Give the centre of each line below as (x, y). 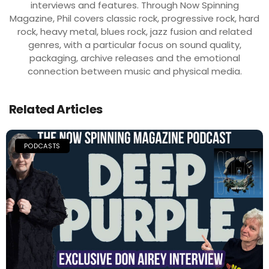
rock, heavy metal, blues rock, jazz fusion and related (134, 31)
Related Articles (56, 109)
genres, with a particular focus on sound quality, (134, 44)
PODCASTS (42, 146)
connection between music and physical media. (134, 71)
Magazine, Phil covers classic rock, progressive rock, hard (134, 18)
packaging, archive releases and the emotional (134, 58)
